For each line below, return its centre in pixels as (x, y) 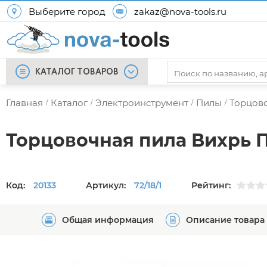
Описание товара (225, 220)
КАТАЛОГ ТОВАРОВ (77, 72)
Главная (24, 103)
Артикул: (107, 185)
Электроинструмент (142, 103)
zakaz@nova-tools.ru (180, 11)
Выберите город (67, 11)
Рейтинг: (211, 185)
